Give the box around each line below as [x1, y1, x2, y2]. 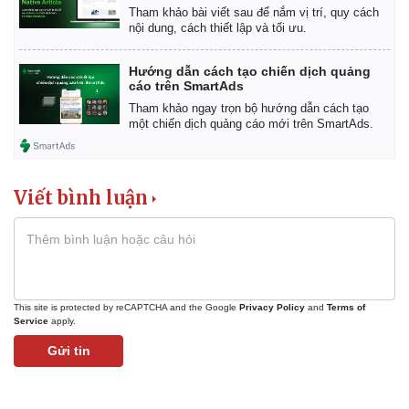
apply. [48, 316, 76, 327]
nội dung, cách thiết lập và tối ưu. [129, 21, 307, 36]
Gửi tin [47, 343, 90, 359]
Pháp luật [14, 382, 73, 397]
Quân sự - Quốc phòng [215, 382, 360, 397]
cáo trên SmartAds [129, 79, 244, 94]
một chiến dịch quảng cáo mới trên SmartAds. [129, 117, 373, 131]
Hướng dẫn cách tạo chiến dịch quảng [129, 64, 371, 79]
